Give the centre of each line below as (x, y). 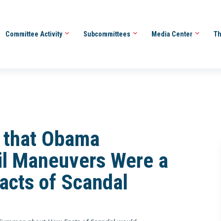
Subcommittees (107, 34)
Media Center (172, 34)
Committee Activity (34, 34)
